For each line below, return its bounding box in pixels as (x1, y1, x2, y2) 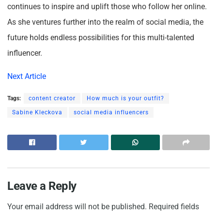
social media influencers (74, 109, 149, 116)
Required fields (149, 202, 199, 212)
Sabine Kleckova (12, 109, 62, 116)
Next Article (7, 72, 46, 81)
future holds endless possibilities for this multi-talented (7, 33, 194, 43)
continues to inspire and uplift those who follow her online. (7, 2, 207, 12)
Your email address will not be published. (7, 202, 147, 212)
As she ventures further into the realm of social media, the (7, 17, 203, 27)
